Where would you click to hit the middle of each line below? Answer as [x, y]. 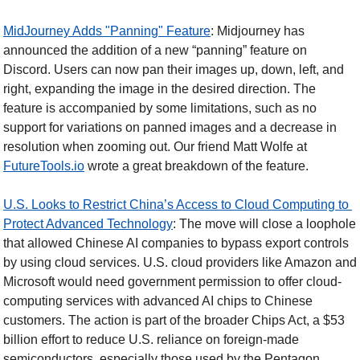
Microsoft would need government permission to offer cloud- [172, 281]
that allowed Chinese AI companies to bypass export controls [176, 243]
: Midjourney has [258, 31]
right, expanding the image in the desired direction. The [160, 88]
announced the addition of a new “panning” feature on [155, 50]
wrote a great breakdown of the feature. [196, 166]
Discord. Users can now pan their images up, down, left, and [174, 69]
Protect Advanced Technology [88, 223]
